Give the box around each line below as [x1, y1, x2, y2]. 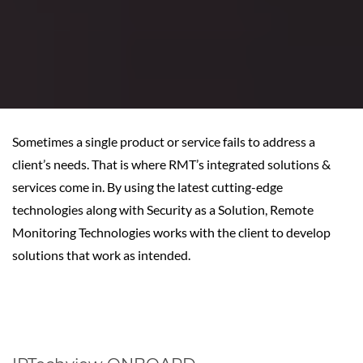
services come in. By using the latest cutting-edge [12, 179, 283, 194]
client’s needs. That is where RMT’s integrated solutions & [12, 156, 331, 172]
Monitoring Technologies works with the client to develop [12, 224, 331, 240]
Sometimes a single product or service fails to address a [12, 134, 315, 149]
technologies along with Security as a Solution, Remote [12, 202, 314, 217]
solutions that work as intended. [12, 247, 190, 263]
